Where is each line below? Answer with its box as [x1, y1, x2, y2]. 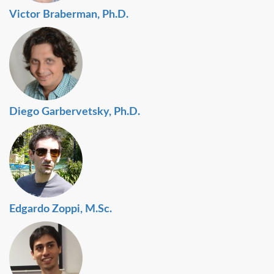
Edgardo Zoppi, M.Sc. [9, 203, 112, 215]
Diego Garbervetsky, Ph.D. [9, 106, 140, 117]
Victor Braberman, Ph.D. [9, 9, 128, 20]
